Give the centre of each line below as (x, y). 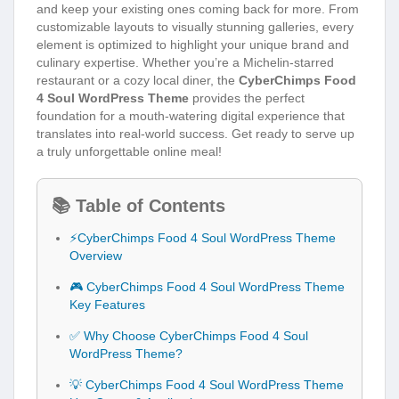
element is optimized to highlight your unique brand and (193, 44)
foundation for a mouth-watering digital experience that (191, 115)
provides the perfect (247, 98)
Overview (96, 255)
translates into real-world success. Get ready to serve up (195, 133)
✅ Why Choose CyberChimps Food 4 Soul (189, 335)
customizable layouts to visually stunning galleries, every (195, 26)
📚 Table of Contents (138, 205)
